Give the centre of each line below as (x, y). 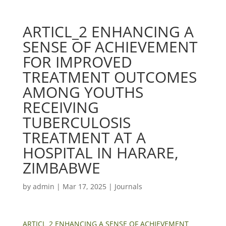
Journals (128, 186)
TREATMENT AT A (84, 137)
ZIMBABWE (61, 168)
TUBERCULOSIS (76, 122)
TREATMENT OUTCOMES (109, 77)
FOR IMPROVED (77, 62)
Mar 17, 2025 (84, 186)
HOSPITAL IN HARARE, (100, 153)
